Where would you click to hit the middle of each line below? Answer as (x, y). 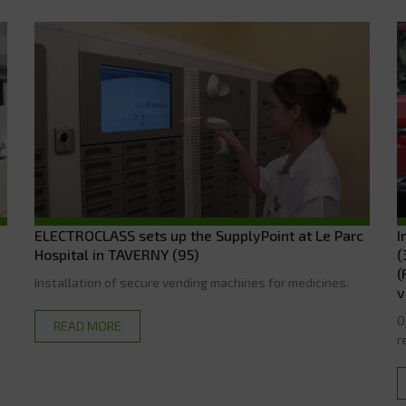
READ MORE (88, 326)
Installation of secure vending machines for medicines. (192, 283)
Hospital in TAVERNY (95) (117, 255)
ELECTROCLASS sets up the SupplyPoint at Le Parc (199, 236)
